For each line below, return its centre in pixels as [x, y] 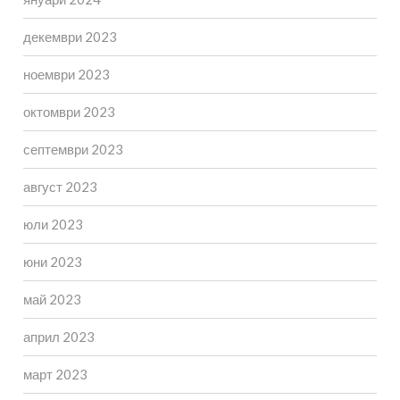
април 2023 [58, 337]
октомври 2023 [69, 112]
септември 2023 [73, 150]
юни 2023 [52, 262]
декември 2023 [70, 37]
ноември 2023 [66, 75]
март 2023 [55, 375]
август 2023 [60, 187]
